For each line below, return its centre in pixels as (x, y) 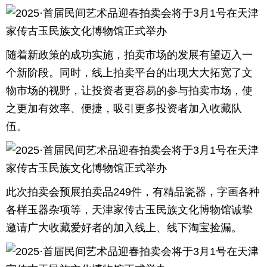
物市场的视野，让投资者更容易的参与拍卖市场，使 (129, 91)
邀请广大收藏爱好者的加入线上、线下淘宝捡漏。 (124, 228)
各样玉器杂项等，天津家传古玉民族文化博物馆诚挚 (129, 210)
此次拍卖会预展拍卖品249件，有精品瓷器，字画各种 (133, 192)
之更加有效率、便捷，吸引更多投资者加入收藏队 (124, 108)
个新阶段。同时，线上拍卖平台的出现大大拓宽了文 (129, 73)
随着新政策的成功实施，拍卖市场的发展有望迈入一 (129, 55)
